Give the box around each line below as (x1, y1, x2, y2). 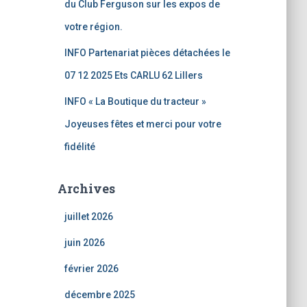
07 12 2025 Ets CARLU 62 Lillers (64, 70, 203, 81)
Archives (57, 180, 115, 197)
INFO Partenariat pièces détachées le (64, 47, 230, 58)
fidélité (64, 141, 97, 152)
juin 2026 (64, 237, 105, 248)
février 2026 (64, 263, 119, 274)
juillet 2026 (64, 211, 113, 222)
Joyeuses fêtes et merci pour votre (64, 119, 221, 130)
